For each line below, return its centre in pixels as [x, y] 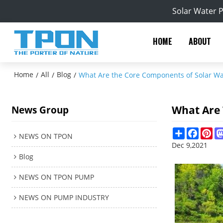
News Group [40, 110]
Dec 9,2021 [190, 145]
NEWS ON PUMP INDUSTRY [64, 197]
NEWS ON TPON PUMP [57, 177]
